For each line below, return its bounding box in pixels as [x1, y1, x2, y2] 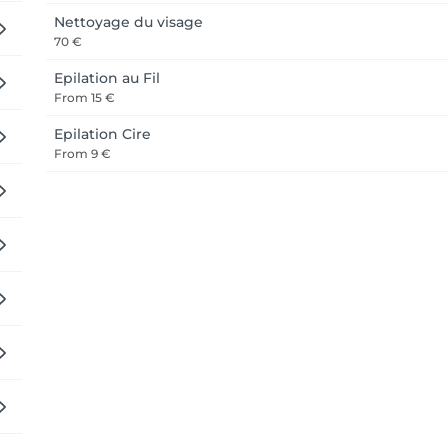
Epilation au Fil [54, 69, 160, 87]
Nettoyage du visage [54, 13, 203, 31]
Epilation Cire [54, 125, 151, 143]
